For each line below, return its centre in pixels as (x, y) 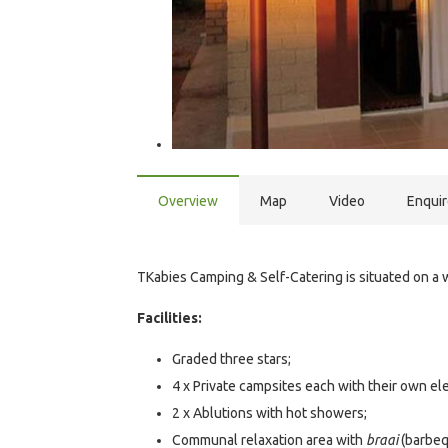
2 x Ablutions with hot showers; (269, 412)
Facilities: (169, 317)
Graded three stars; (231, 358)
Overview (188, 200)
